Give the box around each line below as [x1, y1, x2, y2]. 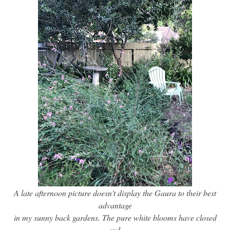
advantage [98, 200, 132, 210]
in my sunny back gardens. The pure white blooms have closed [13, 212, 217, 223]
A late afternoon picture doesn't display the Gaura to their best [14, 187, 216, 198]
